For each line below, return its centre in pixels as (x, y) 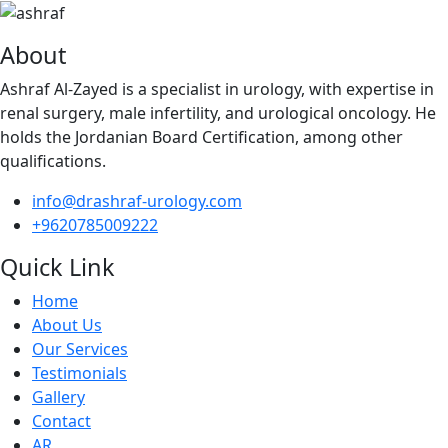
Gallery (58, 396)
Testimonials (79, 372)
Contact (61, 420)
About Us (67, 324)
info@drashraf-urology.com (137, 200)
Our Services (80, 348)
